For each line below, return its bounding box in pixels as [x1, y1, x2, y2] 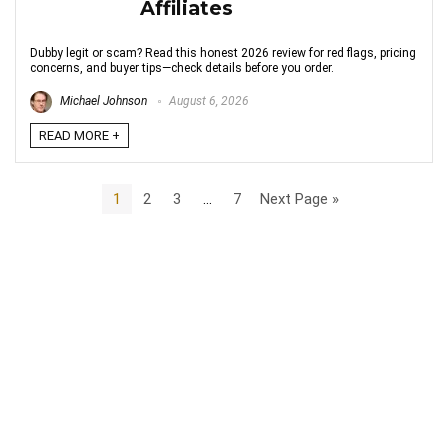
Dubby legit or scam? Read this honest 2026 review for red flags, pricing [30, 46, 416, 60]
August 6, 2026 [166, 94, 249, 109]
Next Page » [259, 189, 339, 208]
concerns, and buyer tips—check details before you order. [30, 61, 334, 75]
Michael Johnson [57, 94, 147, 109]
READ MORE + [39, 128, 120, 143]
